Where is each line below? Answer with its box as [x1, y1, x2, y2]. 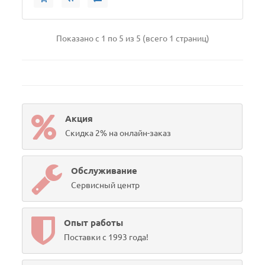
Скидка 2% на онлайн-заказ [65, 128, 172, 138]
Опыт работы [64, 218, 124, 228]
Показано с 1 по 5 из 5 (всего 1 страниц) [56, 34, 209, 43]
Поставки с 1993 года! [64, 232, 149, 242]
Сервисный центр [71, 180, 140, 190]
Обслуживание [71, 166, 138, 176]
